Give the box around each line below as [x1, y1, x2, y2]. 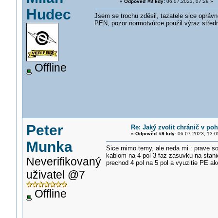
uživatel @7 [26, 168, 85, 181]
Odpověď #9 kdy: [135, 131, 176, 136]
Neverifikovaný [26, 155, 101, 168]
